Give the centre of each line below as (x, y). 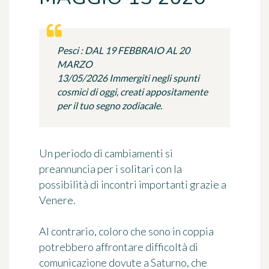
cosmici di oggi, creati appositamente (132, 92)
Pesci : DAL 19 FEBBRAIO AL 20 (123, 50)
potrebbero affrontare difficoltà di (119, 247)
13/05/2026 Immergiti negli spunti (128, 78)
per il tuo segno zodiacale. (110, 105)
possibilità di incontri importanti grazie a (133, 184)
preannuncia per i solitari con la (110, 169)
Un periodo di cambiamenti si (106, 153)
